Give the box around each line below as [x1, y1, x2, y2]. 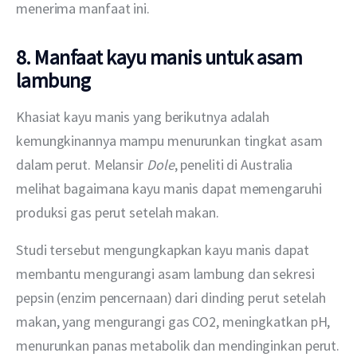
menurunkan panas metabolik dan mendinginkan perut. [16, 336, 340, 355]
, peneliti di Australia [174, 155, 296, 175]
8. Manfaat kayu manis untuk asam [16, 44, 303, 71]
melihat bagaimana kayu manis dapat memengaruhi [16, 179, 325, 198]
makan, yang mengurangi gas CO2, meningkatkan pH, [16, 312, 334, 331]
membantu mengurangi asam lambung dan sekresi [16, 265, 318, 284]
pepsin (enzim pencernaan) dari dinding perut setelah [16, 288, 329, 308]
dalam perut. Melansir [16, 155, 147, 175]
